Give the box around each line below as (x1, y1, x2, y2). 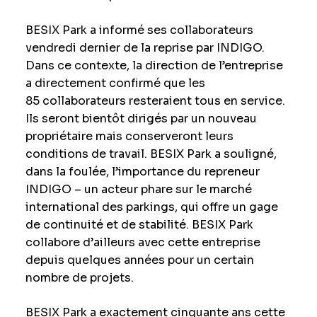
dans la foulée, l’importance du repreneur (25, 164, 260, 180)
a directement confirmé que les (25, 76, 205, 91)
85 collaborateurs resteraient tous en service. (25, 93, 285, 109)
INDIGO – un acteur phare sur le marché (25, 182, 252, 197)
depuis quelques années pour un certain (25, 253, 254, 268)
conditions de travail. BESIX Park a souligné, (25, 146, 277, 162)
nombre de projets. (25, 270, 134, 286)
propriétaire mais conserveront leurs (25, 129, 234, 144)
